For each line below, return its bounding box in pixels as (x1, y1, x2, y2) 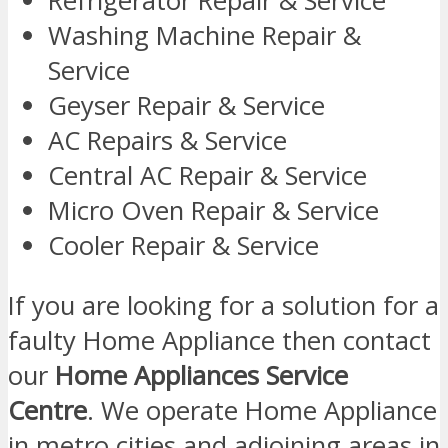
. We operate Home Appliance (87, 393, 437, 429)
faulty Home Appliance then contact (8, 323, 431, 359)
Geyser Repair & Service (48, 87, 325, 123)
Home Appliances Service (55, 358, 348, 394)
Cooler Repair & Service (48, 227, 319, 263)
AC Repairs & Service (48, 122, 287, 158)
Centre (8, 393, 87, 429)
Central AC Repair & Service (48, 157, 367, 193)
